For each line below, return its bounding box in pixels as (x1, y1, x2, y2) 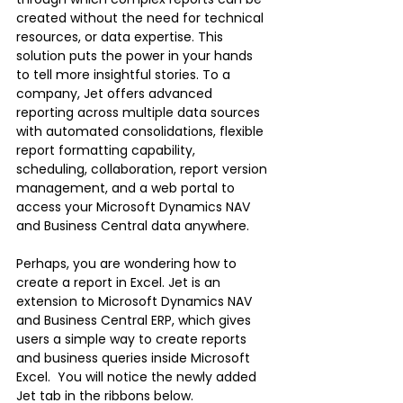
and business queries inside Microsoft (16, 348, 254, 367)
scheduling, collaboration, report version (16, 159, 271, 178)
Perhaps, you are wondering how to (16, 254, 240, 273)
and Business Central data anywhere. (16, 216, 253, 235)
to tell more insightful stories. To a (16, 65, 234, 84)
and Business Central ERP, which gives (16, 310, 255, 329)
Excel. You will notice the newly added (16, 367, 260, 386)
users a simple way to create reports (16, 329, 250, 348)
